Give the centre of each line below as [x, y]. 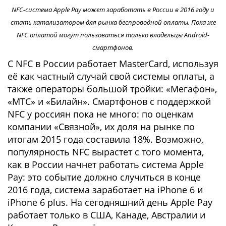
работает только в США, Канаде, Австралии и [106, 215]
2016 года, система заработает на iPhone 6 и [105, 189]
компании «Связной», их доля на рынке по [101, 126]
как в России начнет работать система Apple [106, 164]
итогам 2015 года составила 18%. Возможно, [105, 139]
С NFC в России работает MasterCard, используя [113, 63]
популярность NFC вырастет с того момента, [106, 152]
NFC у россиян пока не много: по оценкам [100, 114]
